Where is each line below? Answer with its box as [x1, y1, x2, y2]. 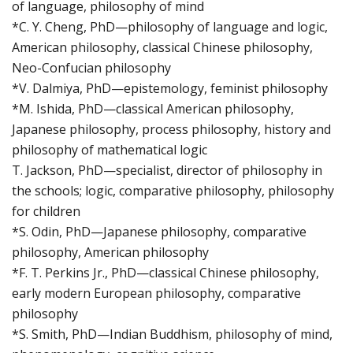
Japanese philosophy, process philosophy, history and [12, 121, 331, 139]
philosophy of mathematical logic [12, 141, 207, 159]
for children [12, 203, 80, 221]
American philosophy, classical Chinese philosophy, [12, 39, 313, 57]
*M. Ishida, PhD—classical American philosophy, [12, 100, 294, 118]
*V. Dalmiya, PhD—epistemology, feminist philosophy [12, 80, 328, 98]
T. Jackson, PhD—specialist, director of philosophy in [12, 162, 322, 180]
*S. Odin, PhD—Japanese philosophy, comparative [12, 223, 307, 241]
